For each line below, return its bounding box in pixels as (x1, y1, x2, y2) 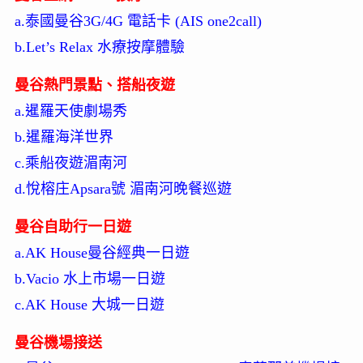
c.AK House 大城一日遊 (14, 297, 164, 314)
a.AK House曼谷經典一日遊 (14, 245, 190, 262)
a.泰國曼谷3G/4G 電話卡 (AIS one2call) (14, 13, 262, 30)
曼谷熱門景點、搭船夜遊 (14, 77, 175, 94)
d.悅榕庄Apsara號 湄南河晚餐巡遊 (14, 181, 232, 198)
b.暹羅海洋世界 (14, 129, 113, 146)
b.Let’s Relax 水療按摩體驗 (14, 39, 185, 56)
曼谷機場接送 (14, 335, 102, 352)
